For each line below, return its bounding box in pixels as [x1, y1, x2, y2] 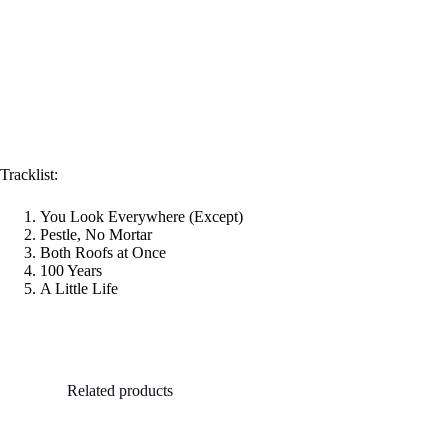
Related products [67, 381, 174, 399]
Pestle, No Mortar [40, 225, 152, 243]
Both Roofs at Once [40, 243, 166, 261]
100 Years [40, 261, 102, 279]
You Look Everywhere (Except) [40, 207, 243, 225]
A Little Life [40, 279, 118, 297]
